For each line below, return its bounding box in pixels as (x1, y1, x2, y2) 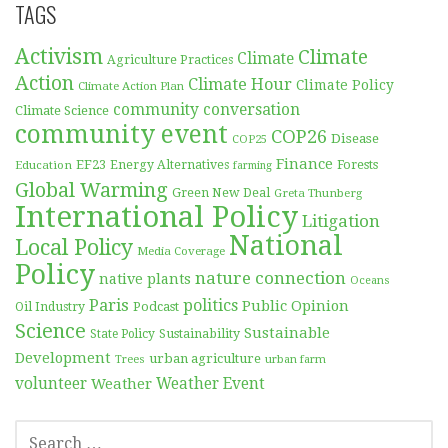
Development (15, 349, 111, 368)
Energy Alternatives (110, 158, 229, 173)
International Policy (15, 200, 298, 235)
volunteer (15, 375, 87, 394)
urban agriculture (149, 351, 261, 367)
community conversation (113, 101, 300, 120)
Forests (337, 157, 378, 173)
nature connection (195, 268, 346, 289)
